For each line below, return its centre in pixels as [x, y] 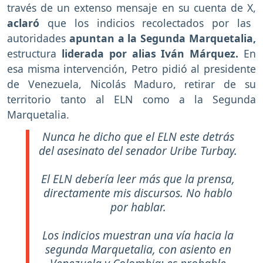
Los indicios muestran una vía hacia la [138, 235]
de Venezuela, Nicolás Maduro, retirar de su [131, 84]
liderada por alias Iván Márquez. [150, 54]
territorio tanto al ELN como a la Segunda [131, 100]
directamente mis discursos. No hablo [138, 193]
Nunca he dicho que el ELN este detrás [138, 137]
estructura [34, 54]
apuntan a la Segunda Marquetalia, [163, 38]
